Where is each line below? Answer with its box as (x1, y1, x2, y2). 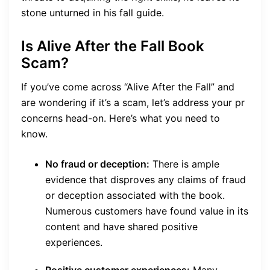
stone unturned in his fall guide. (21, 7, 164, 19)
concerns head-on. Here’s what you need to (21, 112, 220, 125)
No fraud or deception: (45, 158, 149, 171)
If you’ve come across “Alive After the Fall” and (21, 81, 234, 93)
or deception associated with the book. (45, 189, 225, 202)
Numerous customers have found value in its (45, 205, 248, 218)
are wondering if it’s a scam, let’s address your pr (21, 96, 245, 109)
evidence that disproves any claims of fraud (45, 174, 246, 186)
